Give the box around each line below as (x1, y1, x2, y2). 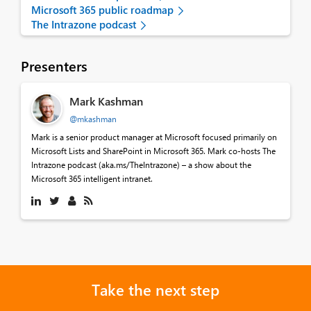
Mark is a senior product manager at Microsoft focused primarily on (31, 131, 277, 143)
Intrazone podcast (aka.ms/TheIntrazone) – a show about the (31, 159, 251, 171)
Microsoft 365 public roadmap (31, 3, 174, 17)
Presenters (21, 56, 87, 76)
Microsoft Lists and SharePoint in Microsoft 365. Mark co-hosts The (31, 145, 276, 157)
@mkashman (69, 113, 117, 125)
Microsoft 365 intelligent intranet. (31, 173, 153, 185)
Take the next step (92, 279, 219, 301)
